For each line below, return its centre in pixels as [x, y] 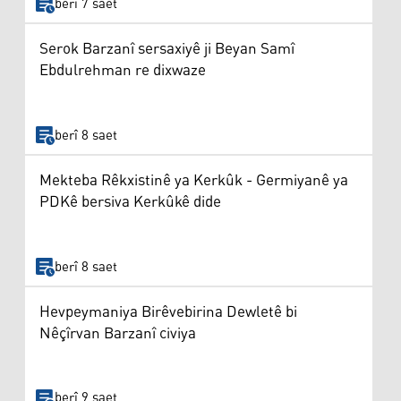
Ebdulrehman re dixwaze [123, 71]
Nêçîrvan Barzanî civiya [118, 333]
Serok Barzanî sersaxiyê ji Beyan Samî [167, 50]
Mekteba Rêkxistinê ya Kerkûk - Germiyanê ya [194, 181]
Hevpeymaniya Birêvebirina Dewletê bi [168, 312]
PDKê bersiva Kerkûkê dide [130, 203]
